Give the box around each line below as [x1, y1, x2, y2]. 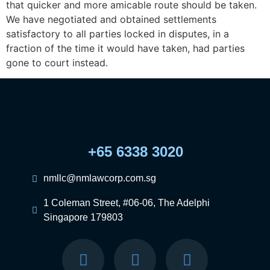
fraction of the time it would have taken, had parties [6, 42, 245, 54]
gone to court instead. [6, 57, 108, 69]
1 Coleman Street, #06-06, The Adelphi [43, 198, 210, 209]
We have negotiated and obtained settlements [6, 13, 216, 25]
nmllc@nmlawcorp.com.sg [43, 173, 156, 184]
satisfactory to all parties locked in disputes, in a [6, 28, 229, 40]
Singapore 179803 [43, 212, 123, 223]
